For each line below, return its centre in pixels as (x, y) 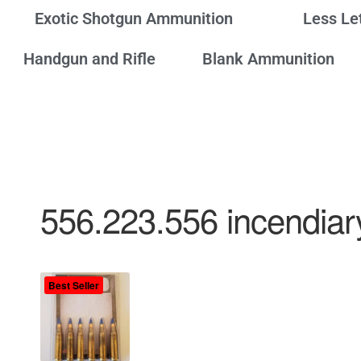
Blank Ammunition (268, 58)
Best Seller (74, 286)
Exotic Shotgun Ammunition (133, 18)
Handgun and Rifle (89, 58)
